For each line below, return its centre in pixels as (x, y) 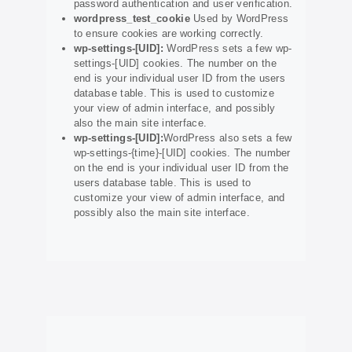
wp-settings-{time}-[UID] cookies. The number (182, 153)
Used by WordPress (239, 19)
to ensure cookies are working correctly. (169, 34)
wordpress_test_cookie (132, 19)
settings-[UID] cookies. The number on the (175, 64)
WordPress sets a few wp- (227, 49)
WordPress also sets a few (227, 138)
